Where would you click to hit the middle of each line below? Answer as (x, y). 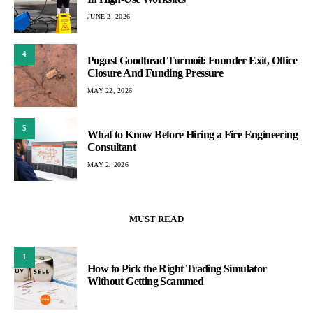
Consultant (112, 147)
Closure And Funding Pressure (155, 73)
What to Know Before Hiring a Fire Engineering (192, 135)
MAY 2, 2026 (108, 165)
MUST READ (156, 219)
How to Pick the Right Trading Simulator (177, 268)
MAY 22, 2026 (110, 91)
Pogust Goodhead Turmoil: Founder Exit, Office (192, 61)
